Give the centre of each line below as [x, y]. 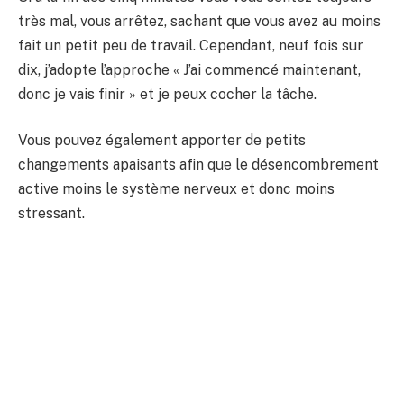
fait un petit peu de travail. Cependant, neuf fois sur [191, 45]
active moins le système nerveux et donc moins [176, 189]
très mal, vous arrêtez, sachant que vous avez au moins [199, 21]
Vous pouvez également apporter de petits [162, 141]
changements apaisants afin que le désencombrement [198, 165]
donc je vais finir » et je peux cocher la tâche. [167, 94]
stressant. [51, 214]
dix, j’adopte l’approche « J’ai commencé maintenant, [189, 69]
